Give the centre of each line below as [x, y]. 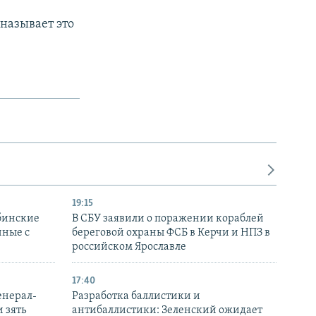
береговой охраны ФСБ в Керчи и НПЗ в [171, 233]
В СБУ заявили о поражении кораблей [168, 219]
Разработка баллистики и [136, 297]
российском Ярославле [129, 247]
